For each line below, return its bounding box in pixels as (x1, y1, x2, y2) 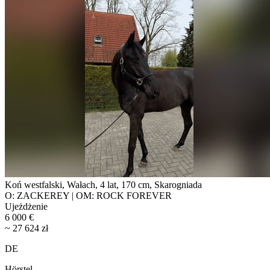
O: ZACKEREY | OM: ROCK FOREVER (5, 190, 172, 201)
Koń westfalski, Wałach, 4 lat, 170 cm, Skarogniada (5, 179, 202, 190)
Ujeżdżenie (5, 201, 48, 212)
